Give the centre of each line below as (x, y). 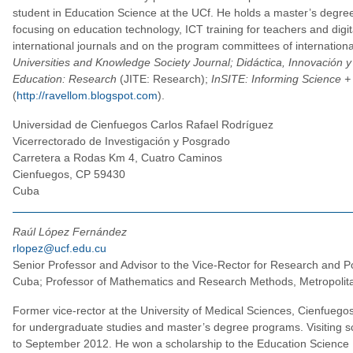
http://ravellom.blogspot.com (87, 96)
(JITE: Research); (163, 79)
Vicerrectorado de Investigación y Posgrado (121, 141)
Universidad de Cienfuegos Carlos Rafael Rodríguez (143, 125)
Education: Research (64, 79)
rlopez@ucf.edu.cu (59, 249)
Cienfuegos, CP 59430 (69, 175)
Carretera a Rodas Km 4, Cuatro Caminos (117, 158)
